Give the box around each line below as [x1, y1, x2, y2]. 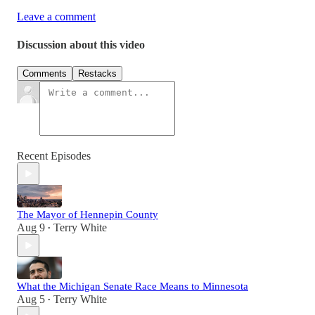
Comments [22, 68, 67, 79]
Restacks [78, 68, 117, 79]
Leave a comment [17, 11, 96, 23]
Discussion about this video [17, 38, 145, 51]
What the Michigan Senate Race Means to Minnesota [17, 281, 248, 292]
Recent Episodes [17, 150, 91, 162]
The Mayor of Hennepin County [17, 209, 158, 220]
